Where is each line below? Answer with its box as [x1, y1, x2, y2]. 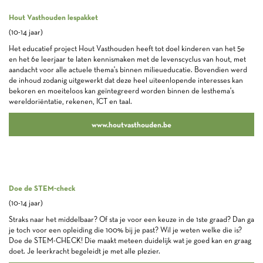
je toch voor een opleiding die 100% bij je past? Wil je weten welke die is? [9, 225, 242, 234]
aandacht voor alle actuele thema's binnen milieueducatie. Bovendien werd [9, 65, 247, 74]
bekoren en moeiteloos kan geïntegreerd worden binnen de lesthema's [9, 86, 234, 95]
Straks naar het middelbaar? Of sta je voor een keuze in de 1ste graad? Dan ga [9, 215, 254, 224]
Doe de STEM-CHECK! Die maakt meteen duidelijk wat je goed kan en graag [9, 236, 251, 245]
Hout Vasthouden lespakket [9, 12, 98, 22]
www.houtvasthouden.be [92, 120, 171, 129]
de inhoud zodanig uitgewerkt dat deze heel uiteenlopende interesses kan [9, 76, 243, 85]
